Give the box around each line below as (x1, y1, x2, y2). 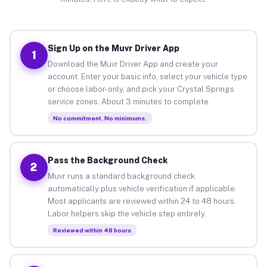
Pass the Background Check (47, 155, 167, 165)
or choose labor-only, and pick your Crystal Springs (47, 84, 234, 94)
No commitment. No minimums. (52, 114, 147, 122)
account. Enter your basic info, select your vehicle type (47, 72, 247, 81)
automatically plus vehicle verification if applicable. (47, 184, 237, 193)
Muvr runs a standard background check (47, 171, 195, 181)
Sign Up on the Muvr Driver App (47, 43, 179, 53)
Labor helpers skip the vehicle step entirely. (47, 209, 206, 218)
